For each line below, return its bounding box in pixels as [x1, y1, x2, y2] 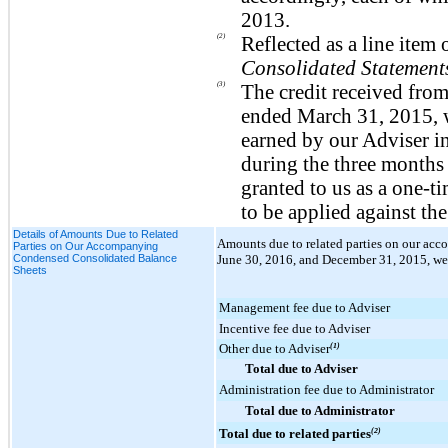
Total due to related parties [219, 425, 371, 441]
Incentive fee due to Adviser [219, 320, 370, 336]
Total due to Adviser [245, 360, 358, 376]
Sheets [13, 263, 47, 276]
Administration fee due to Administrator [219, 381, 434, 397]
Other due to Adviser [219, 340, 330, 356]
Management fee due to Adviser [219, 299, 390, 315]
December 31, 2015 [322, 251, 427, 267]
